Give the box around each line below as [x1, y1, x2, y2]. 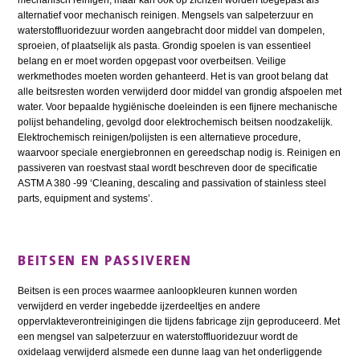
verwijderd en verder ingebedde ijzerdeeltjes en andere [18, 301, 261, 313]
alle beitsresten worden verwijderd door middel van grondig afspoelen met [18, 86, 342, 98]
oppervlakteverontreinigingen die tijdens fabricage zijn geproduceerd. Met [18, 316, 341, 328]
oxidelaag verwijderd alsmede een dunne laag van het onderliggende [18, 346, 323, 358]
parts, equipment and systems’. [18, 193, 153, 205]
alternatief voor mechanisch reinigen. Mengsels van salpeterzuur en [18, 10, 314, 22]
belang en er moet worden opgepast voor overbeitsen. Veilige [18, 55, 287, 67]
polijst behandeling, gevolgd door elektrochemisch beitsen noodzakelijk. [18, 117, 333, 129]
